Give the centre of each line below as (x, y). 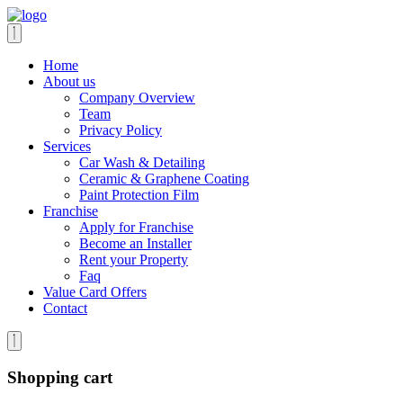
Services (67, 146)
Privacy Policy (121, 130)
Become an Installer (135, 243)
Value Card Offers (95, 292)
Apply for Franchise (136, 227)
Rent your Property (134, 260)
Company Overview (137, 98)
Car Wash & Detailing (142, 162)
